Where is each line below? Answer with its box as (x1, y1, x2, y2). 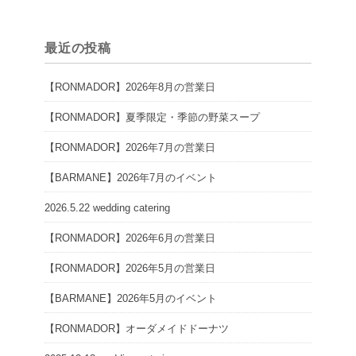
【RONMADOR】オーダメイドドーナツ (44, 322, 229, 335)
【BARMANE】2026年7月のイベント (44, 171, 217, 184)
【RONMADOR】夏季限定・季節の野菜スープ (44, 110, 260, 123)
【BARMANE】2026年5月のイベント (44, 292, 217, 304)
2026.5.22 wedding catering (44, 201, 170, 214)
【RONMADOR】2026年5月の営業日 (44, 261, 215, 274)
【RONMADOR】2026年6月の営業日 (44, 231, 215, 244)
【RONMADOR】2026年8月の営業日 (44, 80, 215, 93)
